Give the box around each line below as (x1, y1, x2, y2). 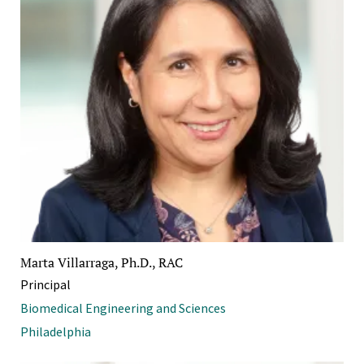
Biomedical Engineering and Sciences (20, 300, 226, 317)
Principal (20, 276, 71, 293)
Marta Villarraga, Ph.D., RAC (20, 253, 183, 272)
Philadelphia (20, 323, 91, 340)
